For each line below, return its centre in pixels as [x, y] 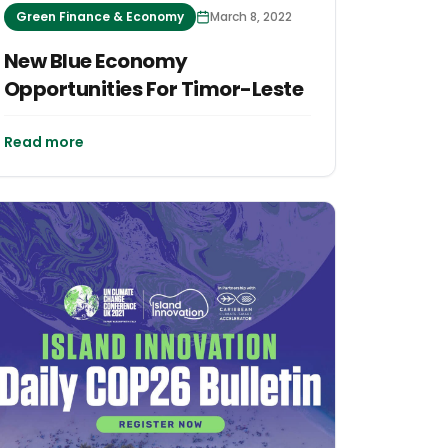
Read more [43, 142]
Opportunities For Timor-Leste [153, 89]
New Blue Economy [95, 61]
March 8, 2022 [250, 17]
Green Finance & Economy [99, 17]
